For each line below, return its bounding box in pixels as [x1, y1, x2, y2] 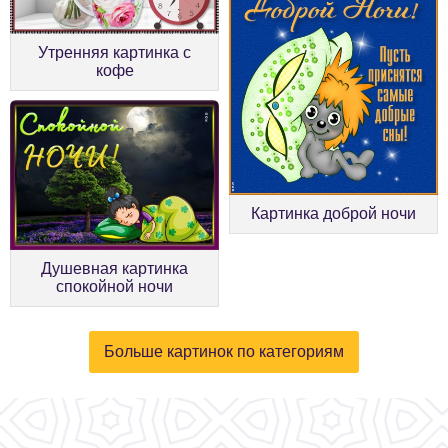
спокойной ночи [56, 277, 173, 295]
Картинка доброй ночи [251, 205, 416, 223]
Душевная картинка [41, 259, 188, 277]
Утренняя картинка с [38, 43, 191, 61]
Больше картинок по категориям [104, 342, 344, 360]
